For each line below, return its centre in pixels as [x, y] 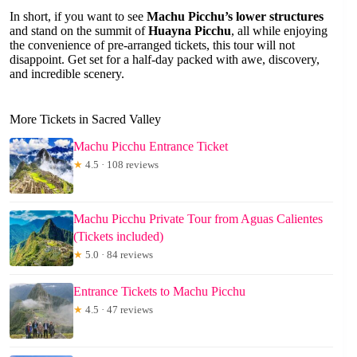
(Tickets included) [118, 237]
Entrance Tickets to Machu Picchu [159, 292]
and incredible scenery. [67, 73]
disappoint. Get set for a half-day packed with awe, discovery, [165, 59]
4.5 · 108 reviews [121, 165]
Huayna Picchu [190, 30]
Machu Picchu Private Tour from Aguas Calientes [198, 219]
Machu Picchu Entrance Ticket [151, 147]
